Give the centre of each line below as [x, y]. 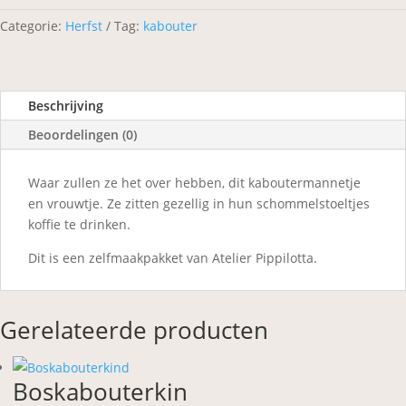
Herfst [84, 26]
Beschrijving [66, 106]
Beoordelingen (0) [82, 135]
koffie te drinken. [79, 224]
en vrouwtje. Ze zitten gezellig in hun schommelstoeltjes [199, 203]
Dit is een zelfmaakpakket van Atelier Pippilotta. [173, 258]
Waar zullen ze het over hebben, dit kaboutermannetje [194, 183]
